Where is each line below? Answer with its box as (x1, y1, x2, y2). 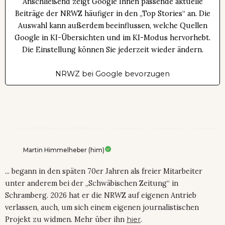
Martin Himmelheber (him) (23, 146, 104, 154)
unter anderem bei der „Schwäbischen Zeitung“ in (5, 179, 178, 188)
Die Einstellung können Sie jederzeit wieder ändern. (22, 45, 203, 55)
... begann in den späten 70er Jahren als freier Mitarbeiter (5, 167, 202, 176)
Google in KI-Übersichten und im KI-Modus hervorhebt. (15, 33, 210, 43)
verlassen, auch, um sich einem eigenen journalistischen (5, 203, 199, 212)
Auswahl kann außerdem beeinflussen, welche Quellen (18, 21, 207, 31)
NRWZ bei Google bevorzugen (55, 69, 170, 79)
